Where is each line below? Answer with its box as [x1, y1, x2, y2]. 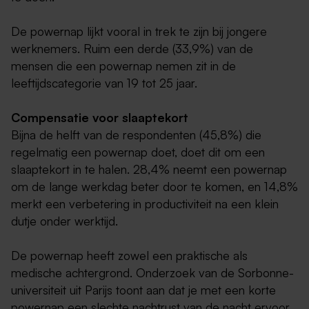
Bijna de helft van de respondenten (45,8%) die [11, 127, 261, 143]
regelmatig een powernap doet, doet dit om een [11, 144, 265, 160]
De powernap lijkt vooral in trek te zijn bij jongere [11, 23, 267, 39]
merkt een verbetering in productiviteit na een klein [11, 196, 279, 212]
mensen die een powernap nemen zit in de [11, 58, 236, 74]
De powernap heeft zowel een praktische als [11, 248, 248, 263]
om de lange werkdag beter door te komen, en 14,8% [11, 179, 298, 195]
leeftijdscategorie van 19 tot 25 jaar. [11, 75, 197, 91]
